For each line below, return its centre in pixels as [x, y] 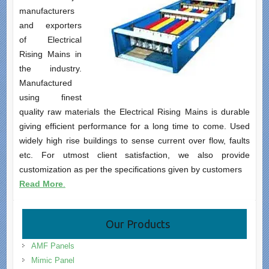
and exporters [50, 26]
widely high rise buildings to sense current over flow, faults [134, 141]
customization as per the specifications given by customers [130, 170]
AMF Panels [53, 246]
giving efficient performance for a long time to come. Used [134, 126]
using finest [50, 98]
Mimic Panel [53, 261]
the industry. [50, 69]
